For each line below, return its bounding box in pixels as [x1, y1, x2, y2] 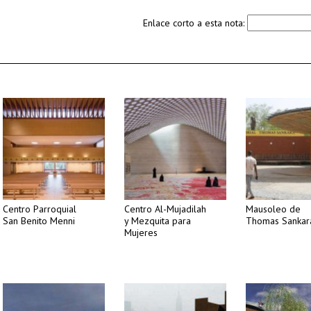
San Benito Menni [3, 215, 75, 227]
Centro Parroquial [3, 203, 76, 215]
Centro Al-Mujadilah [124, 203, 206, 215]
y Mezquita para [124, 215, 191, 227]
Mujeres [124, 226, 158, 239]
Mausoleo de [246, 203, 301, 215]
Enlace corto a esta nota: [143, 17, 247, 29]
